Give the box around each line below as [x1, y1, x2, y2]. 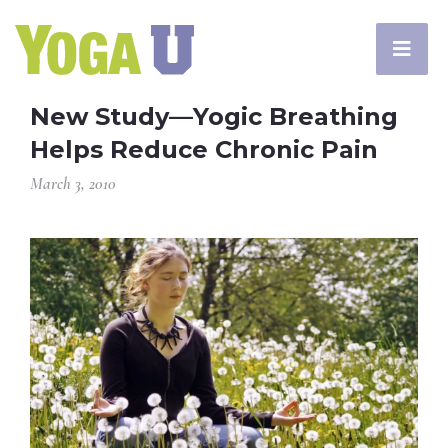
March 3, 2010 [30, 173, 116, 194]
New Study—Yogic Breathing [30, 102, 398, 131]
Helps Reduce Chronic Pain [30, 135, 378, 164]
